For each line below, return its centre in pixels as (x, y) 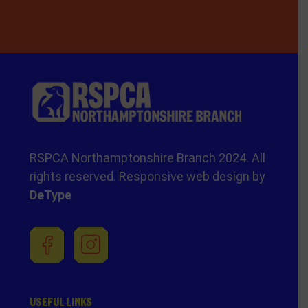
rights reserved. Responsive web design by (148, 176)
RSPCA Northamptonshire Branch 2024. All (148, 158)
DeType (51, 195)
